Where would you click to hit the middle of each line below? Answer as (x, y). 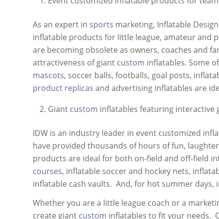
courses (47, 171)
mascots (48, 76)
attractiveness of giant (75, 63)
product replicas (63, 88)
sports (101, 25)
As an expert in (61, 25)
